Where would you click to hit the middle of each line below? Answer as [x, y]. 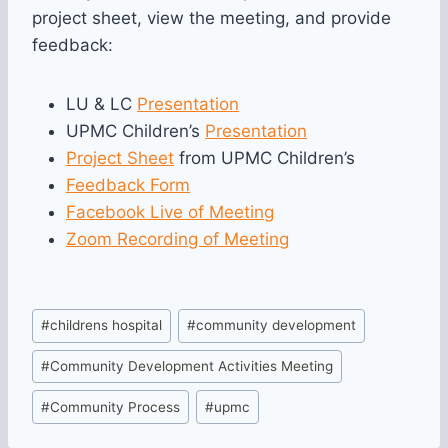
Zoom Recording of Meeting [177, 239]
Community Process [115, 406]
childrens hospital [106, 325]
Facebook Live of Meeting [170, 212]
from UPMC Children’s [264, 158]
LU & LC [101, 104]
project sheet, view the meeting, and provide [211, 18]
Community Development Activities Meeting [192, 366]
